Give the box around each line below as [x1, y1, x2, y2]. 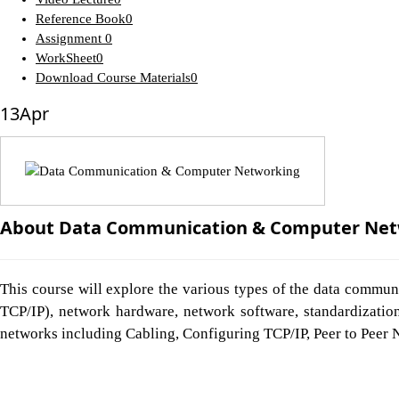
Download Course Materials [36, 69, 191, 85]
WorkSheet [36, 50, 96, 65]
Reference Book [36, 11, 126, 26]
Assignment [36, 30, 105, 45]
